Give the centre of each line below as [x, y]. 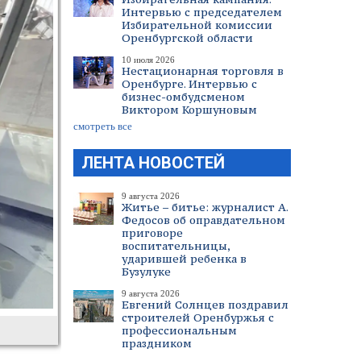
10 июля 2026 [148, 60]
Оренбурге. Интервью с [189, 84]
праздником [157, 343]
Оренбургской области [187, 38]
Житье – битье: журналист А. [205, 207]
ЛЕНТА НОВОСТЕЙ [153, 163]
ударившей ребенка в [184, 259]
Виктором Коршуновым [189, 110]
